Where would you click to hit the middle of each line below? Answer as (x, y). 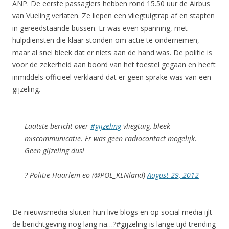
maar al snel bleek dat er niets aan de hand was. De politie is (112, 52)
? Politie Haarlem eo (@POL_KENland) (86, 175)
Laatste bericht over (58, 126)
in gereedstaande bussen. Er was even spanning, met (100, 28)
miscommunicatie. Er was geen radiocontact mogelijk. (111, 138)
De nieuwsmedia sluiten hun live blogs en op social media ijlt (112, 212)
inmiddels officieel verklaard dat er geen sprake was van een (112, 77)
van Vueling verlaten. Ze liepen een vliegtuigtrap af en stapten (113, 16)
